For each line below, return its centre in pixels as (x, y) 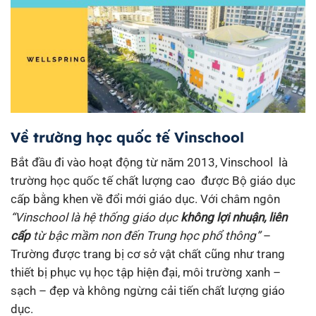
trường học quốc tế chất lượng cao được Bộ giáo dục (153, 180)
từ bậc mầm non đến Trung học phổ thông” (145, 235)
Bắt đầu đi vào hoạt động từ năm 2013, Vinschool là (149, 162)
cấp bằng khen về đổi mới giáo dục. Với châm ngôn (145, 199)
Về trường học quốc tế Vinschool (129, 137)
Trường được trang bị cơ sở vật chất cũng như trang (148, 254)
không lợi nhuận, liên (234, 217)
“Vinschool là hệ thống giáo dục (96, 217)
